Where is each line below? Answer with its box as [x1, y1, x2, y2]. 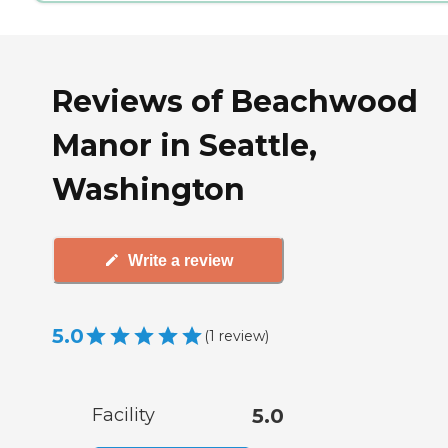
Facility [92, 404, 155, 427]
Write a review [127, 251, 233, 269]
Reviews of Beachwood [52, 82, 418, 120]
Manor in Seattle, [52, 126, 317, 164]
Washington [52, 170, 245, 208]
